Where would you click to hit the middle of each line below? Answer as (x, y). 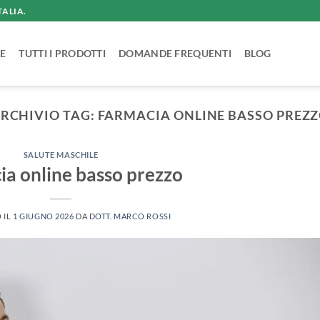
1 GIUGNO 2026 (44, 216)
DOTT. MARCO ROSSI (130, 216)
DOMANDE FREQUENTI (175, 53)
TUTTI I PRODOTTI (62, 53)
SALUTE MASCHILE (61, 155)
